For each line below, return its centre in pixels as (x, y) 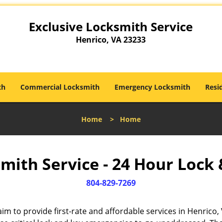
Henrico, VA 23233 (111, 40)
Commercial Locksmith (60, 87)
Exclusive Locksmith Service (111, 27)
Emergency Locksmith (152, 87)
